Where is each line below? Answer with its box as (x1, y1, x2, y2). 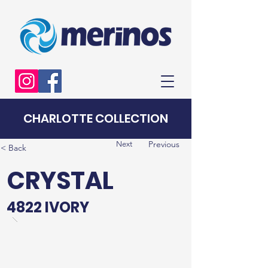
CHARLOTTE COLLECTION (23, 110, 168, 127)
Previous (148, 139, 179, 150)
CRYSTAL (7, 164, 114, 197)
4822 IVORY (7, 197, 89, 217)
